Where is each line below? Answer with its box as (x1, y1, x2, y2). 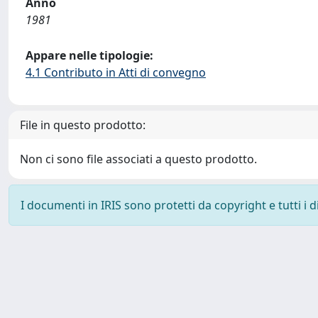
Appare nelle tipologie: (26, 48, 153, 63)
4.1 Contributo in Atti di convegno (26, 65, 206, 80)
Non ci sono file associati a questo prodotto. (20, 151, 257, 167)
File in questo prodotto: (20, 117, 146, 133)
